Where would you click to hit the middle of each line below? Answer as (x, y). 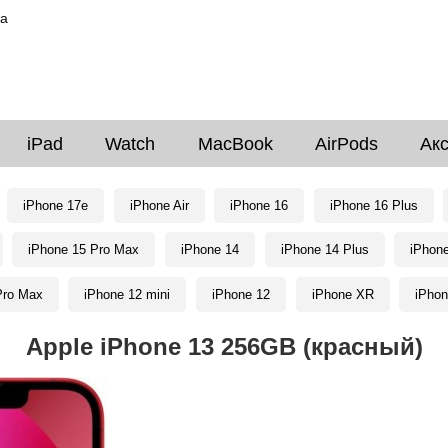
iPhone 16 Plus (373, 205)
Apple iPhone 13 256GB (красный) (224, 346)
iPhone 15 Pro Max (84, 250)
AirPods (346, 143)
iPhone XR (342, 295)
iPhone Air (159, 205)
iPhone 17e (56, 205)
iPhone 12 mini (127, 295)
